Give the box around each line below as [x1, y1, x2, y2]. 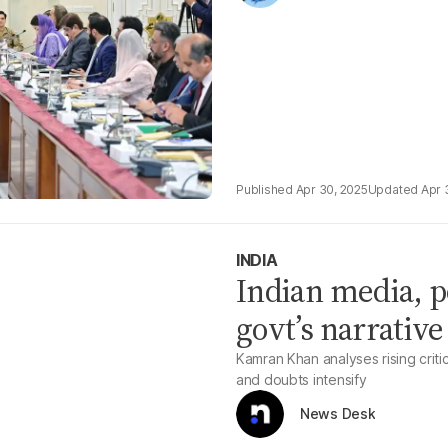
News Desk [300, 405, 376, 422]
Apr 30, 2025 [295, 182, 368, 197]
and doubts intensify [236, 371, 367, 388]
